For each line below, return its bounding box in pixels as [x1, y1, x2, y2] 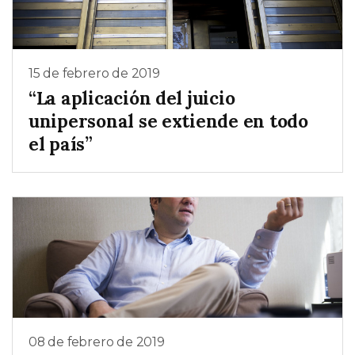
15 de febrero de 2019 [29, 65, 160, 81]
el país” [29, 132, 93, 156]
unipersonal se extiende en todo [29, 109, 308, 133]
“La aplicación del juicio [29, 86, 235, 110]
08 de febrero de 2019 [29, 334, 165, 349]
